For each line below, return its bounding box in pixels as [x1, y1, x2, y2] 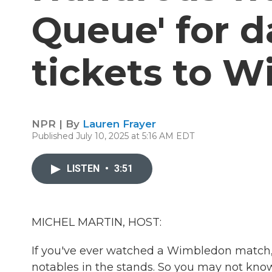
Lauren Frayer [83, 118, 156, 130]
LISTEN [67, 163, 102, 174]
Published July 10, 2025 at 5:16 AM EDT [32, 131, 194, 141]
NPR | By [32, 118, 83, 130]
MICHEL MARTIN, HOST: [32, 216, 161, 229]
